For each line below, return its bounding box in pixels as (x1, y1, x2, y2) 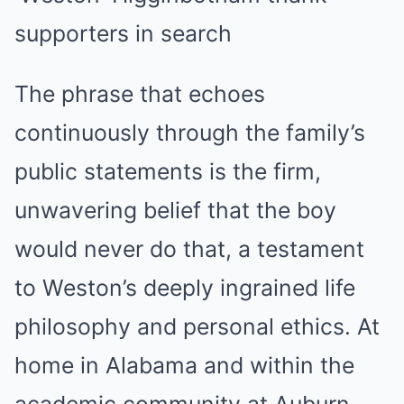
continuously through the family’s (14, 119, 365, 146)
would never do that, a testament (14, 235, 364, 262)
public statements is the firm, (14, 158, 321, 185)
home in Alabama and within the (14, 352, 354, 379)
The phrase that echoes (14, 80, 265, 107)
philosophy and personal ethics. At (14, 313, 380, 340)
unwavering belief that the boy (14, 197, 336, 224)
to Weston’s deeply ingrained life (14, 274, 355, 301)
